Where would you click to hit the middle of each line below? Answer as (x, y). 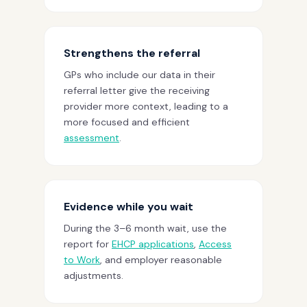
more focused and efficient (127, 122)
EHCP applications (153, 244)
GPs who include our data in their (139, 74)
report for (88, 244)
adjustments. (94, 275)
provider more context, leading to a (146, 106)
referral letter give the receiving (137, 90)
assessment (91, 137)
